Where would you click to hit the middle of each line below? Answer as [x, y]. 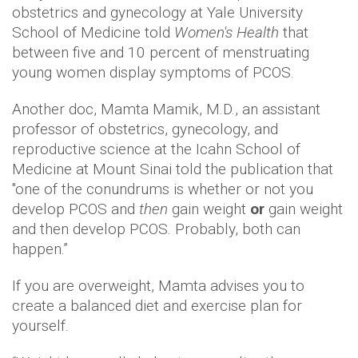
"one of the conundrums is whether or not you [163, 189]
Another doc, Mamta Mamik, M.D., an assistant [166, 109]
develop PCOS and [76, 209]
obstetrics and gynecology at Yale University [157, 13]
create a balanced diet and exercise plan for [157, 306]
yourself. [40, 326]
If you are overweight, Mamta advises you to [158, 286]
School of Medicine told [93, 33]
